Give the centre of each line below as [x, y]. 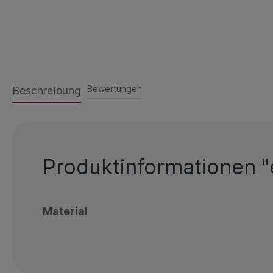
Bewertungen [115, 88]
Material [66, 211]
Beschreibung [47, 90]
